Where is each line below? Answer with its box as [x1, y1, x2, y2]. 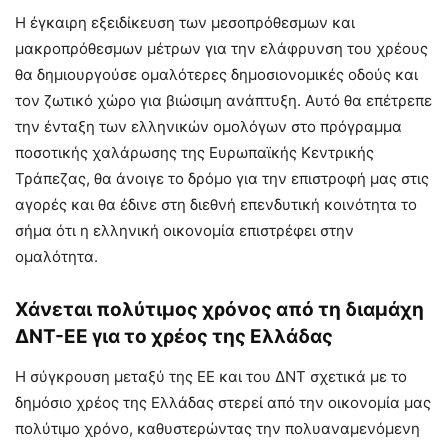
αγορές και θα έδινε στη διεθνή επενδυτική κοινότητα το [15, 194, 417, 214]
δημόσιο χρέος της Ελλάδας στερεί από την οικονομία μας [15, 392, 431, 412]
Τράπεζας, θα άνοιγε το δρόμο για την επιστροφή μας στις [15, 168, 429, 188]
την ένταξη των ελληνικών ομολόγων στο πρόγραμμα [15, 116, 402, 136]
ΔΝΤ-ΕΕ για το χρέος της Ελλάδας [15, 324, 333, 348]
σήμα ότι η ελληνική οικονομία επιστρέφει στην [15, 220, 354, 240]
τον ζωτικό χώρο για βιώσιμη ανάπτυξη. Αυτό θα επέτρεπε [15, 90, 432, 110]
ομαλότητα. [15, 246, 98, 266]
